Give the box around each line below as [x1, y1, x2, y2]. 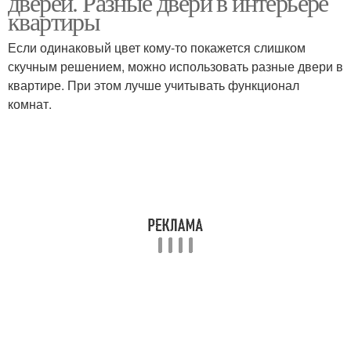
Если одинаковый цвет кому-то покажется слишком [8, 38, 306, 56]
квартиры [8, 4, 100, 38]
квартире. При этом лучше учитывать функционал [8, 76, 299, 94]
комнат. [8, 95, 52, 113]
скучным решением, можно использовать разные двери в [8, 57, 343, 75]
